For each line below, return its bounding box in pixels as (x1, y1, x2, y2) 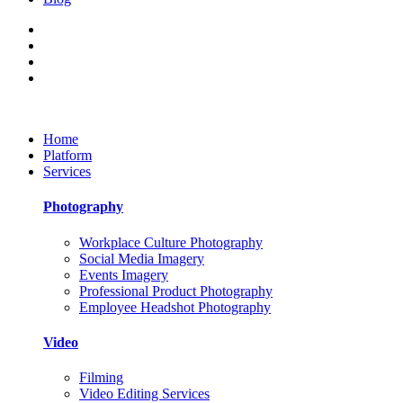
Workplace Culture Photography (79, 234, 263, 250)
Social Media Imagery (79, 250, 204, 266)
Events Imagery (79, 266, 168, 282)
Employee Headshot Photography (79, 299, 271, 315)
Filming (79, 370, 123, 386)
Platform (43, 148, 92, 163)
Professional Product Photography (79, 282, 273, 299)
